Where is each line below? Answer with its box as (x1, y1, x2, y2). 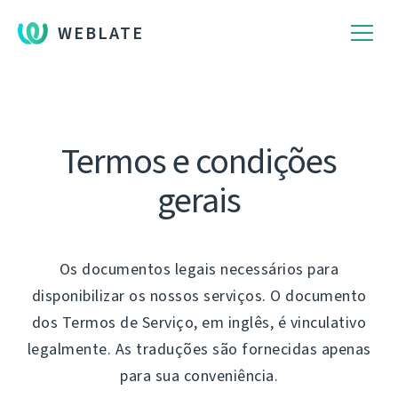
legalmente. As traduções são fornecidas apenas (27, 338, 371, 360)
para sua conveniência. (120, 365, 278, 386)
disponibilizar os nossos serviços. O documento (31, 285, 367, 306)
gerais (157, 177, 241, 224)
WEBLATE (58, 21, 144, 45)
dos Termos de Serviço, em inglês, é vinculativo (31, 312, 367, 333)
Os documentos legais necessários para (59, 259, 339, 280)
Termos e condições (61, 138, 337, 185)
